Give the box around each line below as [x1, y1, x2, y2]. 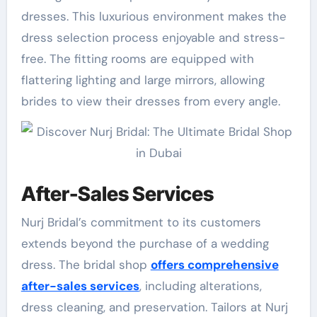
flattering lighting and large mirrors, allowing [21, 71, 265, 88]
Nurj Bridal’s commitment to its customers [21, 214, 261, 230]
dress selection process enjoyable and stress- [21, 29, 285, 45]
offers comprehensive [150, 256, 279, 272]
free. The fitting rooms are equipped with [21, 50, 254, 67]
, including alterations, [139, 277, 262, 294]
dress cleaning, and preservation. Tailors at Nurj [21, 299, 288, 315]
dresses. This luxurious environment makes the [21, 8, 287, 24]
